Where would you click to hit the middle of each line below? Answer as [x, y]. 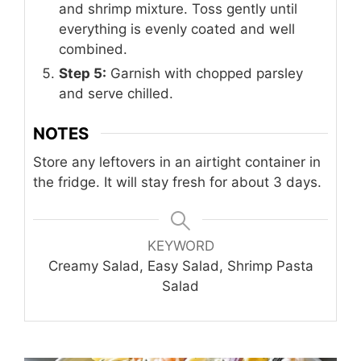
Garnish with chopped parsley [205, 73]
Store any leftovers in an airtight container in [177, 162]
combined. [93, 49]
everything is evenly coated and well [177, 29]
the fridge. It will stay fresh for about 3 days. [177, 183]
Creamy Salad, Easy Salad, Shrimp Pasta [180, 266]
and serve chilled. [116, 93]
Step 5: [83, 73]
